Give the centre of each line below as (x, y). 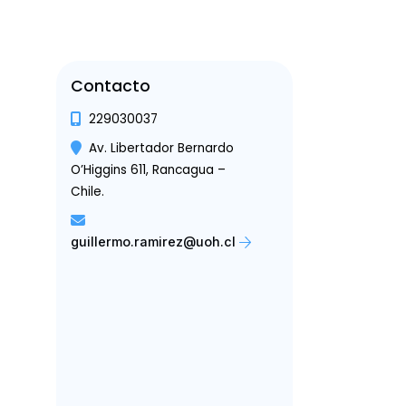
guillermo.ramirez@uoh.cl (153, 241)
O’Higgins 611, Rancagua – (148, 169)
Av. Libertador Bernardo (161, 148)
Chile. (87, 191)
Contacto (110, 86)
